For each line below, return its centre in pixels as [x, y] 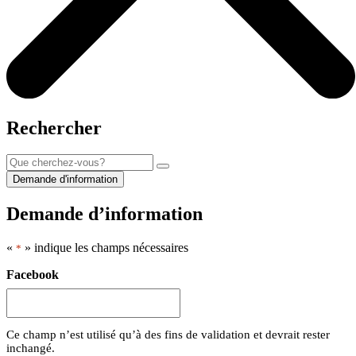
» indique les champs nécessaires [105, 248]
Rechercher [54, 128]
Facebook [33, 275]
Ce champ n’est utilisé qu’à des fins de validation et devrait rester [168, 335]
